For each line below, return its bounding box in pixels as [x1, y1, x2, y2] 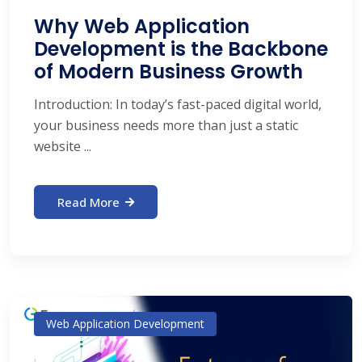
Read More [57, 193, 120, 210]
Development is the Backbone [34, 35, 328, 62]
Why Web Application [34, 12, 250, 40]
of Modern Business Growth [34, 57, 303, 85]
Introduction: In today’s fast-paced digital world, [34, 95, 322, 113]
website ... [34, 137, 91, 155]
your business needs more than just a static [34, 116, 298, 134]
